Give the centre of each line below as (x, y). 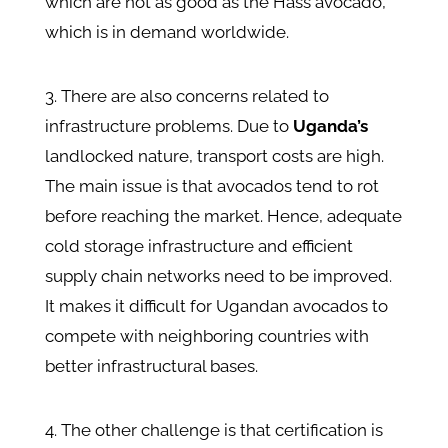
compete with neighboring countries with (206, 336)
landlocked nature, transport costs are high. (214, 156)
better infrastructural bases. (151, 366)
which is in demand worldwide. (166, 32)
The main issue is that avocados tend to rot (211, 186)
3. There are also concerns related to (186, 96)
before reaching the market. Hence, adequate (223, 216)
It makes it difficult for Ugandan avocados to (216, 306)
